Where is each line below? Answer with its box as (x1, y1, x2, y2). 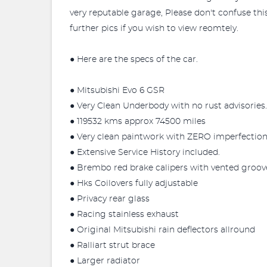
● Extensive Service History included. (70, 148, 220, 157)
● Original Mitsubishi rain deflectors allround (70, 226, 255, 234)
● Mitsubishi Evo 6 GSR (70, 86, 164, 95)
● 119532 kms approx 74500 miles (70, 117, 206, 126)
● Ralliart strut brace (70, 241, 155, 250)
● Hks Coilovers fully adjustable (70, 179, 198, 188)
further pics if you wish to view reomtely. (70, 24, 238, 33)
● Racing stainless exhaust (70, 210, 179, 219)
